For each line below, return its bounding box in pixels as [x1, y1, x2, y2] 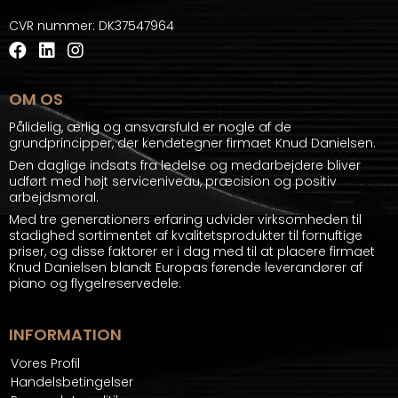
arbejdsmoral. [9, 188, 99, 207]
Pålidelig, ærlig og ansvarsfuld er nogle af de [9, 118, 291, 137]
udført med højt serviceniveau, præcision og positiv [9, 172, 337, 191]
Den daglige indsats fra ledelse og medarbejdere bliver [9, 156, 361, 175]
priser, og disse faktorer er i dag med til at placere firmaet [9, 243, 375, 261]
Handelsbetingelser [11, 373, 133, 392]
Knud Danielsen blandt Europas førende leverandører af [9, 259, 362, 277]
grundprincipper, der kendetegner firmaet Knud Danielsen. [9, 134, 376, 153]
